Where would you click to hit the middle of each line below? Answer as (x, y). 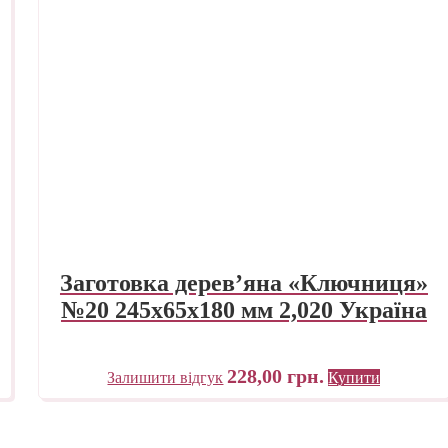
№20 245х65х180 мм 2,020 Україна (243, 309)
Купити (354, 377)
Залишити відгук (165, 377)
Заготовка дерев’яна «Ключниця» (243, 282)
